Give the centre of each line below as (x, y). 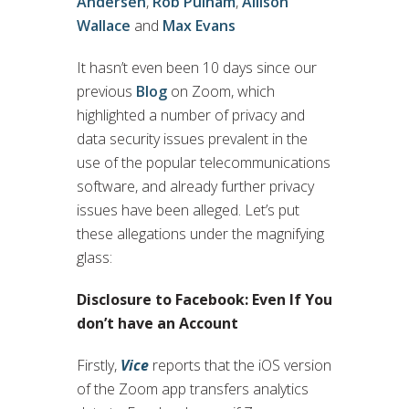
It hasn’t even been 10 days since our (197, 67)
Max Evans (199, 25)
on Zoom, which (221, 91)
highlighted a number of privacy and (191, 115)
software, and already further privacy (195, 186)
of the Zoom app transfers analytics (193, 388)
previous (106, 91)
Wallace (104, 25)
